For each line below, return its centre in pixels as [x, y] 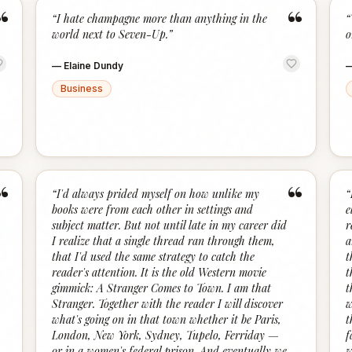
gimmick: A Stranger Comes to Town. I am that [162, 288]
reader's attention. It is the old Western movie [159, 272]
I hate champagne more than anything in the [162, 18]
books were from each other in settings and [153, 209]
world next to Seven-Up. [110, 34]
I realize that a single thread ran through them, [164, 241]
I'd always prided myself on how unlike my [158, 194]
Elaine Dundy [94, 66]
